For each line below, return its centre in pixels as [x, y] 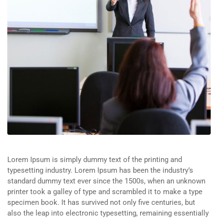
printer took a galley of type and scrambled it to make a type [105, 192]
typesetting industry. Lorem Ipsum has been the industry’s [100, 170]
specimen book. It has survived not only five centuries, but [101, 202]
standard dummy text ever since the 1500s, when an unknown [106, 181]
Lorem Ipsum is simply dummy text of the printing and [95, 160]
